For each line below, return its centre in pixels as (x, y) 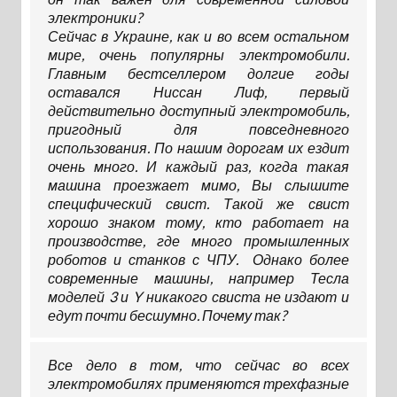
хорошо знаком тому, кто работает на (198, 222)
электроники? (94, 18)
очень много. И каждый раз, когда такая (198, 167)
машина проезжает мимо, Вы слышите (198, 185)
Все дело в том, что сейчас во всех (198, 365)
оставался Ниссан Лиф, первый (198, 92)
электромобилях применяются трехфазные (198, 384)
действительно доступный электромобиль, (198, 111)
